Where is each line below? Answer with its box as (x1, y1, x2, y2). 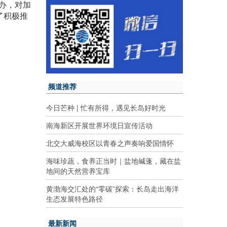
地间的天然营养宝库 (46, 165, 110, 176)
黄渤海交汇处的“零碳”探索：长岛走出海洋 (46, 183, 179, 194)
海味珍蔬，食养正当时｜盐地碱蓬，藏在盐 (46, 155, 181, 166)
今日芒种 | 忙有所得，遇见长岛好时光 (46, 102, 166, 112)
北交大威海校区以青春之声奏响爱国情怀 (46, 137, 174, 148)
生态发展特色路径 (46, 193, 103, 204)
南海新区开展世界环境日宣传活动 (46, 120, 153, 130)
